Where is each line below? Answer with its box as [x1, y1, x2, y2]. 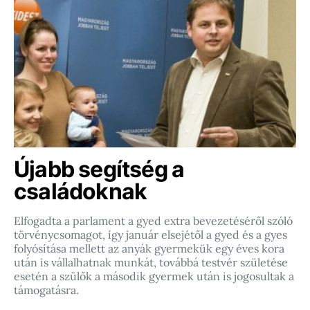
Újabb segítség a [14, 156, 185, 183]
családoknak [14, 178, 147, 205]
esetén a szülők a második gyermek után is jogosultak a [14, 269, 294, 283]
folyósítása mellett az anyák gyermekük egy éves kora [14, 241, 284, 255]
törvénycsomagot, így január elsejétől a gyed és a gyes [14, 228, 287, 241]
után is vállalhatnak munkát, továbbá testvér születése [14, 255, 288, 269]
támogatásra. [14, 283, 79, 297]
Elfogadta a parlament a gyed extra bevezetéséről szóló [14, 214, 293, 228]
